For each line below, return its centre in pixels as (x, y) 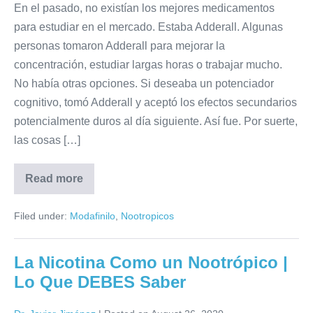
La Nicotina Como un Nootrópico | (151, 262)
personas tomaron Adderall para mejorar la (119, 45)
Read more (54, 178)
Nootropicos (147, 216)
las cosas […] (47, 140)
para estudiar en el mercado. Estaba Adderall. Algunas (148, 27)
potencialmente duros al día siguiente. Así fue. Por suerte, (156, 121)
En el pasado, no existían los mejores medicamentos (144, 8)
